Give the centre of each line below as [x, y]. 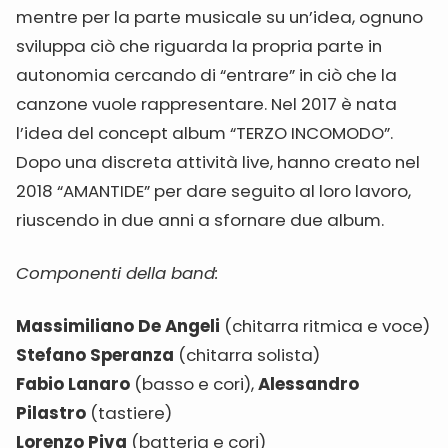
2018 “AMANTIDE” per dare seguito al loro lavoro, [213, 191]
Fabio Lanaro [73, 384]
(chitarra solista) [247, 355]
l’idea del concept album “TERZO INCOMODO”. [204, 133]
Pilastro [51, 413]
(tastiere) [129, 413]
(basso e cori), [194, 384]
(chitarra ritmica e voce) [325, 326]
